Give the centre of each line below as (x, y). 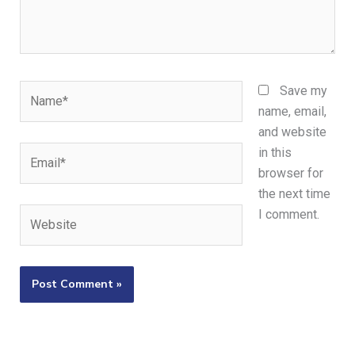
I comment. (288, 215)
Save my (303, 91)
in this (275, 153)
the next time (294, 194)
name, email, (292, 112)
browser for (290, 174)
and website (292, 132)
